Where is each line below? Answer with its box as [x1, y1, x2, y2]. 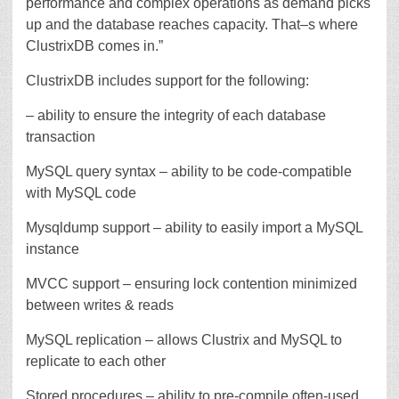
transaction [26, 129, 95, 144]
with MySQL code [26, 185, 136, 200]
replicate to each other [26, 354, 166, 369]
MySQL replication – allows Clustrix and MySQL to [26, 332, 342, 347]
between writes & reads [26, 297, 174, 313]
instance [26, 241, 79, 256]
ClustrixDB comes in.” [26, 38, 163, 53]
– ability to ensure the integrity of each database [26, 108, 326, 123]
